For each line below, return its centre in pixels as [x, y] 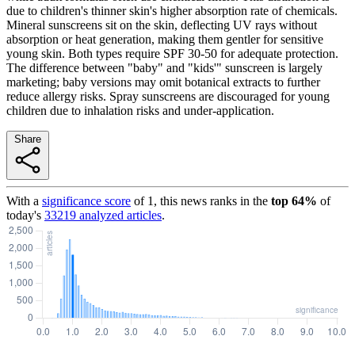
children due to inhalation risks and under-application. [140, 110]
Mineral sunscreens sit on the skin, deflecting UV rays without [162, 25]
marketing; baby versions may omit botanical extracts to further [163, 82]
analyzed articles [119, 215]
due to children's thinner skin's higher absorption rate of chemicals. [172, 10]
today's [24, 215]
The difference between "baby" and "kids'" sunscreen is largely [164, 67]
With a [23, 200]
